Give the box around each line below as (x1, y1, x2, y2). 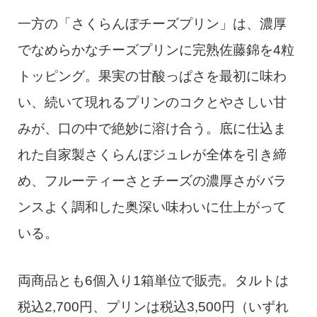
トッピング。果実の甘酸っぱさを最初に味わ (17, 68, 287, 83)
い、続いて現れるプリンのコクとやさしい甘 (17, 94, 287, 110)
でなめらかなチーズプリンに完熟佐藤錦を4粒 (17, 42, 294, 57)
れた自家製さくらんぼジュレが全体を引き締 (17, 146, 287, 162)
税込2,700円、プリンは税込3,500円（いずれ (17, 299, 289, 315)
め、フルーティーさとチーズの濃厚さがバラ (17, 173, 287, 188)
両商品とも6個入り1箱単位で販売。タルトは (17, 273, 289, 289)
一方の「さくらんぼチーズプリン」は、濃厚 (17, 16, 287, 31)
